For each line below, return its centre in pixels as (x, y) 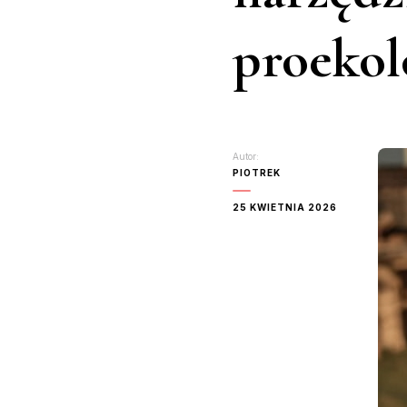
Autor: (246, 156)
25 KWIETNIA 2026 (285, 207)
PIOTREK (257, 173)
